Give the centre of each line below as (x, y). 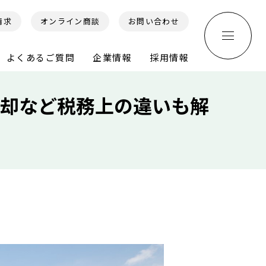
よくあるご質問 (40, 57)
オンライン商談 (70, 21)
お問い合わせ (154, 21)
